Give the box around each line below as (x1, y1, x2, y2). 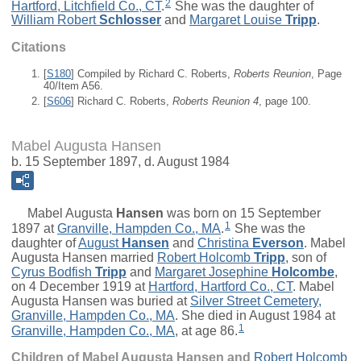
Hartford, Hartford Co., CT (148, 279, 293, 293)
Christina (197, 235, 249, 250)
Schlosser (99, 13, 161, 27)
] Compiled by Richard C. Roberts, (71, 68, 234, 81)
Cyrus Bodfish (11, 264, 92, 279)
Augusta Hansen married (11, 250, 157, 264)
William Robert (11, 13, 96, 27)
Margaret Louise (189, 13, 282, 27)
